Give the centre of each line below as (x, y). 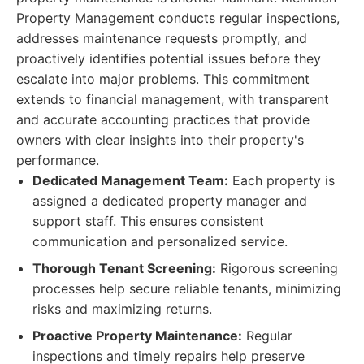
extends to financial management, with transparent (173, 99)
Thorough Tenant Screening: (124, 268)
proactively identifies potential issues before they (169, 58)
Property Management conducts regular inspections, (178, 18)
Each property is (282, 180)
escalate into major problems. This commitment (163, 79)
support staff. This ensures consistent (148, 221)
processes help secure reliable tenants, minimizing (187, 288)
